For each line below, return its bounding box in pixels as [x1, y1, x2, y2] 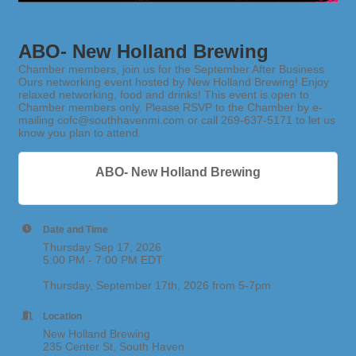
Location [43, 310, 82, 321]
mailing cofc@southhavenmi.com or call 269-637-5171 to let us [18, 113, 335, 126]
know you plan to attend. [18, 126, 141, 139]
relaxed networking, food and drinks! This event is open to [18, 87, 309, 101]
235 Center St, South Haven [43, 339, 184, 353]
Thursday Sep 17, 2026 [43, 240, 161, 253]
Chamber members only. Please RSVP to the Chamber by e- [18, 100, 323, 114]
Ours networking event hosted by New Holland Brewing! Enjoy [18, 75, 329, 88]
